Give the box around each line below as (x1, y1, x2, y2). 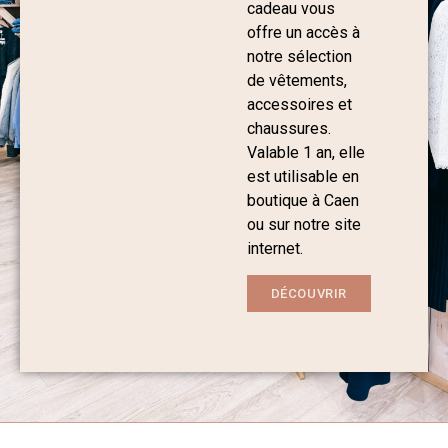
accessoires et (246, 94, 352, 114)
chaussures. (246, 118, 331, 138)
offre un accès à (246, 22, 360, 42)
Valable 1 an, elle (246, 142, 365, 162)
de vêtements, (246, 70, 347, 90)
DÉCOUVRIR (270, 286, 348, 302)
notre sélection (246, 46, 352, 66)
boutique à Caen (246, 190, 359, 210)
